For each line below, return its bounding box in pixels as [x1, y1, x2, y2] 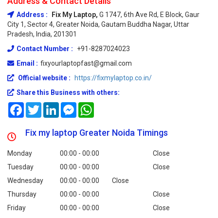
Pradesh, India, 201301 [7, 30, 77, 38]
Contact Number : [17, 45, 74, 53]
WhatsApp [94, 102, 126, 110]
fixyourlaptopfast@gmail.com [40, 59, 132, 67]
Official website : [18, 74, 71, 82]
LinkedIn [59, 102, 84, 110]
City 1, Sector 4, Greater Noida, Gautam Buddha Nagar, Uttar [7, 20, 189, 28]
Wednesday [7, 177, 43, 184]
